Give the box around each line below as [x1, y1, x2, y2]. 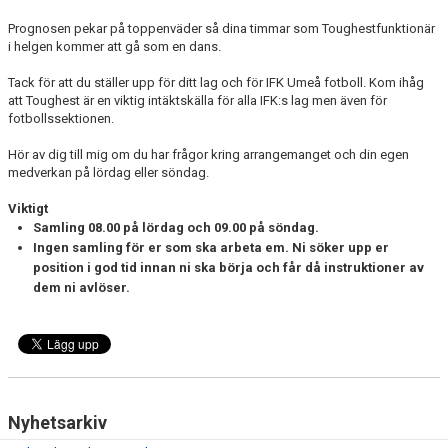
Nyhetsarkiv [8, 412, 107, 433]
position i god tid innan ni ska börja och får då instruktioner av [33, 260, 424, 275]
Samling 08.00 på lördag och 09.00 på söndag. [33, 220, 322, 235]
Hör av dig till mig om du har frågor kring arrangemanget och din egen [8, 147, 409, 162]
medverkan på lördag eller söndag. [8, 165, 209, 180]
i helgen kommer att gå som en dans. [8, 39, 224, 54]
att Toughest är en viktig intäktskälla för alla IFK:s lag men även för [8, 93, 387, 108]
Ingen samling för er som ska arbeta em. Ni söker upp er [33, 240, 389, 255]
